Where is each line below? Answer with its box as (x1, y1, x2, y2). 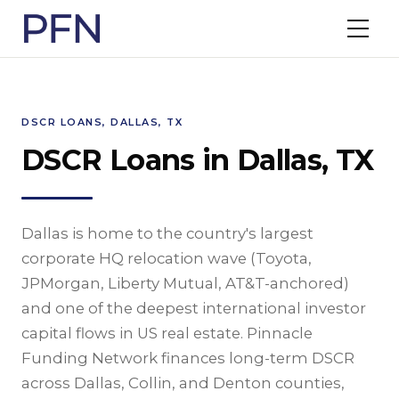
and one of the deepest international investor (21, 299, 366, 317)
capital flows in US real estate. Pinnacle (21, 324, 313, 342)
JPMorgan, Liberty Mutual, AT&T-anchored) (21, 274, 349, 292)
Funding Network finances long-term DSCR (21, 349, 354, 367)
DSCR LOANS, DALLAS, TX (21, 116, 183, 128)
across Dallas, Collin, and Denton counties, (21, 374, 345, 392)
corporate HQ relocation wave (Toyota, (21, 249, 312, 267)
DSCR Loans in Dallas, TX (21, 142, 374, 177)
